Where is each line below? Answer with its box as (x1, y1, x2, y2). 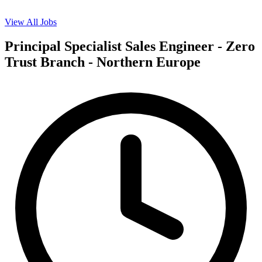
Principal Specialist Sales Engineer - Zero (5, 39, 255, 54)
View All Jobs (5, 16, 57, 27)
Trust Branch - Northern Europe (5, 54, 201, 70)
